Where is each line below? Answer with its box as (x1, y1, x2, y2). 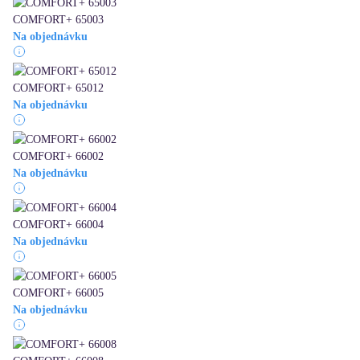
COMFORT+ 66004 (13, 219, 104, 231)
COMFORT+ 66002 (13, 150, 104, 163)
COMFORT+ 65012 (13, 82, 104, 95)
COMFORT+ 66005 (13, 287, 104, 300)
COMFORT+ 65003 (13, 14, 104, 27)
